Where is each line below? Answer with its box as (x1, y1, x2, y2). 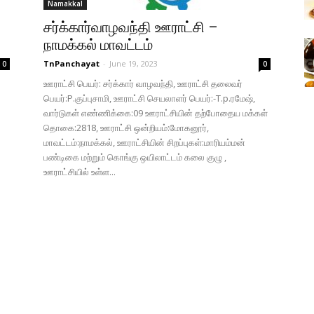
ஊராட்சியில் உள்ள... (43, 165, 116, 178)
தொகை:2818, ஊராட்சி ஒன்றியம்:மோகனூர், (43, 121, 209, 134)
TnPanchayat (43, 58, 100, 69)
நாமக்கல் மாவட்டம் (43, 36, 153, 53)
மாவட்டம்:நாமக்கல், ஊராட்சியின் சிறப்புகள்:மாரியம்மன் (43, 136, 245, 149)
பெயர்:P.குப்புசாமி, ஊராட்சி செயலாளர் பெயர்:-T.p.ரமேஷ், (43, 92, 255, 104)
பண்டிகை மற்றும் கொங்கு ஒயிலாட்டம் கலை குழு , (43, 151, 226, 163)
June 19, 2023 (109, 58, 158, 69)
